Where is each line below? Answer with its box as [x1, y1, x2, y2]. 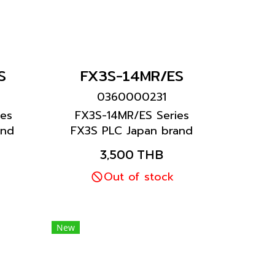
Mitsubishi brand [87, 137, 176, 155]
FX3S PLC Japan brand [71, 122, 193, 139]
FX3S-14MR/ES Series [74, 107, 189, 124]
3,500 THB [100, 147, 164, 161]
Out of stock [104, 168, 174, 185]
